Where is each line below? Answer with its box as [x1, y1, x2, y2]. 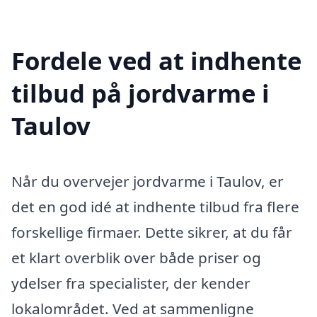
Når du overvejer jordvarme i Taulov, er [11, 171, 284, 191]
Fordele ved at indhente [11, 43, 301, 77]
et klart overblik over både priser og [11, 247, 261, 267]
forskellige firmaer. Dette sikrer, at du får [11, 221, 292, 242]
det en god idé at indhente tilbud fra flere [11, 196, 299, 217]
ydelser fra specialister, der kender [11, 272, 250, 293]
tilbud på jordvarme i [11, 76, 270, 110]
